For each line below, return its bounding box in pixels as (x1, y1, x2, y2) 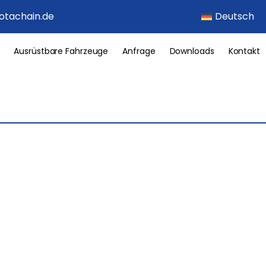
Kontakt (228, 45, 260, 57)
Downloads (169, 45, 214, 57)
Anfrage (122, 45, 156, 57)
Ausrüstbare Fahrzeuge (14, 45, 109, 57)
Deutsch (215, 9, 254, 23)
